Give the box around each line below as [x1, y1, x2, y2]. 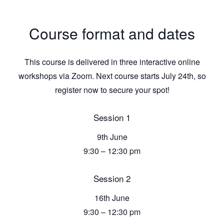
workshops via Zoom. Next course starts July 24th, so [18, 70, 206, 82]
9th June [96, 130, 127, 142]
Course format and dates [29, 22, 195, 44]
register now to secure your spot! [54, 84, 169, 96]
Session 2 [93, 171, 130, 184]
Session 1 [93, 111, 130, 124]
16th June [94, 191, 129, 203]
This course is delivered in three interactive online [24, 56, 200, 68]
